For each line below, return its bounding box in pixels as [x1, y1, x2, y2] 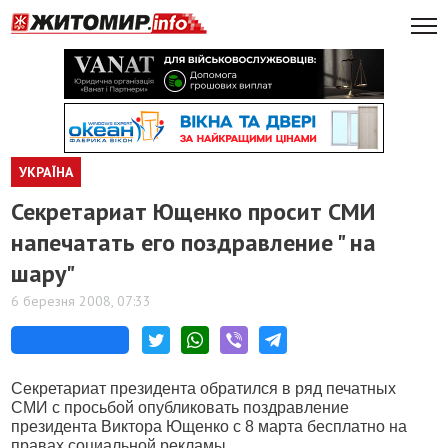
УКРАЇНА [19, 163, 74, 181]
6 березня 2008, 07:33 [11, 292, 152, 310]
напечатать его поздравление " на [11, 227, 377, 258]
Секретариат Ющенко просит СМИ [11, 196, 376, 227]
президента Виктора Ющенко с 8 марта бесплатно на [11, 418, 408, 435]
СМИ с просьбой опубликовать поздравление [11, 399, 350, 416]
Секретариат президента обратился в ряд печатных [11, 380, 397, 397]
